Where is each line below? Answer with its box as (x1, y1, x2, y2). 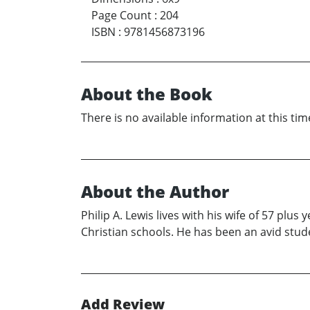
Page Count (91, 7, 152, 23)
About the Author (81, 179, 229, 203)
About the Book (81, 82, 212, 105)
